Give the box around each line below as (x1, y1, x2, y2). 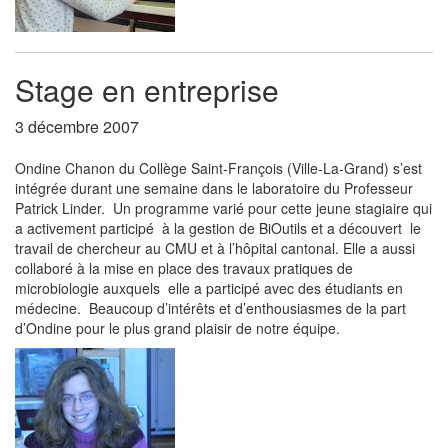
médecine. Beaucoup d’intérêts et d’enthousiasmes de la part (15, 298, 406, 318)
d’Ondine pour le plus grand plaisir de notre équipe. (15, 318, 340, 338)
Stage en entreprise (15, 68, 279, 111)
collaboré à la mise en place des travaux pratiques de (15, 258, 353, 278)
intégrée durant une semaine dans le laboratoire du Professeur (15, 178, 413, 198)
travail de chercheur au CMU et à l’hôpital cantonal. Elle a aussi (15, 238, 415, 258)
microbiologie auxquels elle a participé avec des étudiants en (15, 278, 403, 298)
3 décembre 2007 (15, 115, 139, 138)
